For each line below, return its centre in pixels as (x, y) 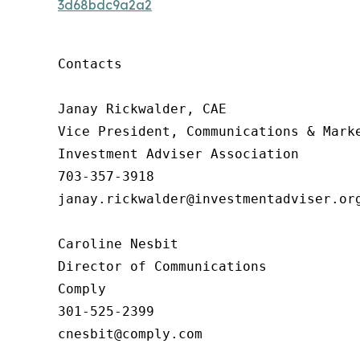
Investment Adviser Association (178, 153)
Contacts (90, 63)
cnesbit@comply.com (130, 333)
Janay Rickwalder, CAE (142, 108)
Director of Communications (162, 266)
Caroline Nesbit (118, 243)
